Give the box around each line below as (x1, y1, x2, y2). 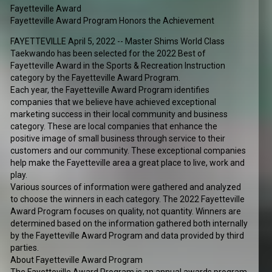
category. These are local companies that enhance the (10, 121, 218, 132)
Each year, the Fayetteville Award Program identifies (10, 85, 210, 95)
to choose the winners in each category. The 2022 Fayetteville (10, 194, 245, 205)
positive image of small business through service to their (10, 134, 226, 144)
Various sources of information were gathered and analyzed (10, 182, 242, 192)
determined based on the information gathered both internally (10, 219, 248, 229)
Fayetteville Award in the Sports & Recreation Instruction (10, 61, 226, 71)
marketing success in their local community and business (10, 109, 228, 120)
